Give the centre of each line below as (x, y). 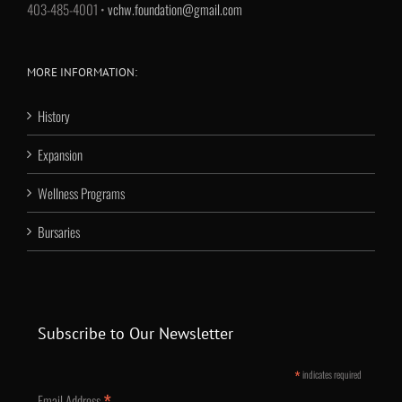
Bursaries (59, 231)
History (54, 115)
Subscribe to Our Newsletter (135, 333)
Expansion (60, 154)
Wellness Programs (81, 192)
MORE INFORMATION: (82, 72)
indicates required (331, 374)
